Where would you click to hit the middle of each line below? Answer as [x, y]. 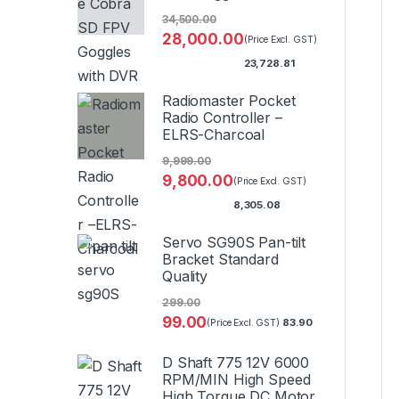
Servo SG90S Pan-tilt [234, 243]
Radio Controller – [222, 118]
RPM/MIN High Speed [236, 379]
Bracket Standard [220, 260]
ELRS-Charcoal [214, 135]
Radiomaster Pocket [229, 101]
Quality [185, 277]
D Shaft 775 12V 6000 [236, 362]
